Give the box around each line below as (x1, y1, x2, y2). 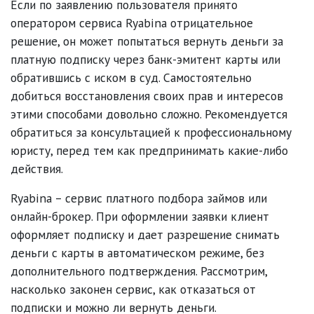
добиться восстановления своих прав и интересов (11, 88, 283, 104)
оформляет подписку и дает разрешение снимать (11, 226, 280, 243)
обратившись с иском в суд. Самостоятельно (11, 69, 252, 86)
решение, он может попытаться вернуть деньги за (11, 33, 283, 50)
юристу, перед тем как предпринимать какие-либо (11, 142, 288, 159)
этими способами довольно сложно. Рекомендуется (11, 106, 287, 123)
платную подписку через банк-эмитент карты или (11, 51, 280, 68)
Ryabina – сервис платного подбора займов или (11, 190, 267, 207)
